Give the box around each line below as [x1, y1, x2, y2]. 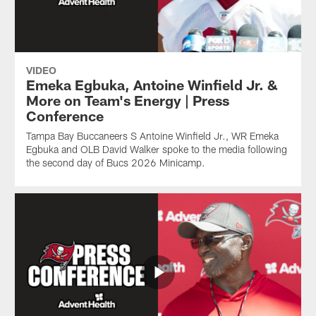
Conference [25, 107, 104, 124]
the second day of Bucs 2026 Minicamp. [25, 156, 205, 169]
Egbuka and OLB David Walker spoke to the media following [25, 142, 287, 155]
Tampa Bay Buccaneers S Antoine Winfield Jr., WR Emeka [25, 129, 279, 142]
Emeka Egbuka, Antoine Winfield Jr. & [25, 75, 278, 93]
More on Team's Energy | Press [25, 91, 229, 109]
